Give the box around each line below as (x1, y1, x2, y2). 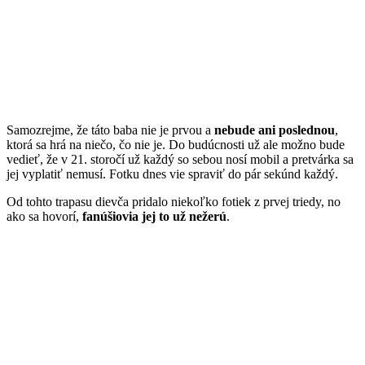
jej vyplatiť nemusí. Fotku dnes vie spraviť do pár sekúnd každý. (7, 166, 341, 181)
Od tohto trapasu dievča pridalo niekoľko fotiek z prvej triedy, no (7, 194, 341, 209)
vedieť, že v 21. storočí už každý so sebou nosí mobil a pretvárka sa (7, 152, 354, 166)
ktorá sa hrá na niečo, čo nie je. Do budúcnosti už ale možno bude (7, 137, 345, 152)
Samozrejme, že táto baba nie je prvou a (7, 122, 214, 137)
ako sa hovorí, (7, 209, 82, 223)
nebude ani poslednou (214, 122, 335, 137)
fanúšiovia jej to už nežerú (82, 209, 226, 223)
